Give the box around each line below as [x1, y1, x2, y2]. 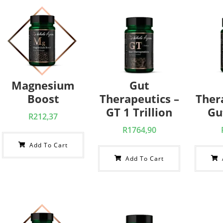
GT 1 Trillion [106, 105, 173, 119]
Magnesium [11, 78, 75, 93]
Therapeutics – [99, 91, 179, 106]
